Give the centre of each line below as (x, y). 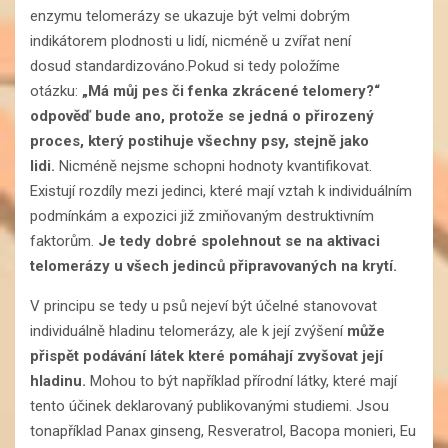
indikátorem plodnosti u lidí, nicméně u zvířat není (190, 40)
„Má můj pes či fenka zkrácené (192, 90)
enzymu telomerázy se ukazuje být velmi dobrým (190, 15)
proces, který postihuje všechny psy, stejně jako (199, 140)
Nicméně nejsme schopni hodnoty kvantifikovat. (215, 165)
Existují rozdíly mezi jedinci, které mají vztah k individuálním (221, 190)
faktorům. (64, 240)
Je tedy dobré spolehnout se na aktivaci (239, 240)
